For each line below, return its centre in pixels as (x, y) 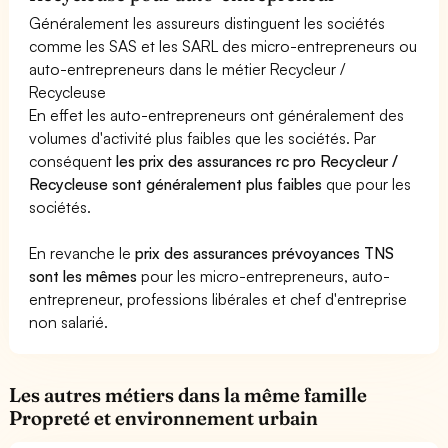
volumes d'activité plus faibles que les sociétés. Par (203, 137)
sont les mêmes (83, 275)
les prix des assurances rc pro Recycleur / (257, 160)
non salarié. (69, 321)
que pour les (367, 183)
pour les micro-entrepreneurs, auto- (264, 275)
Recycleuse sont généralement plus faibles (176, 183)
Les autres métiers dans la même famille (188, 394)
